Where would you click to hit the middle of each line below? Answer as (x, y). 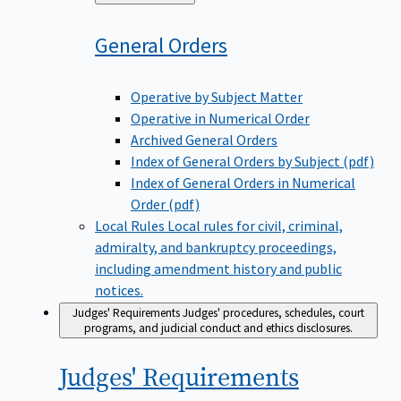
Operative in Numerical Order (220, 118)
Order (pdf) (165, 204)
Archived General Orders (204, 139)
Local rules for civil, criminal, (255, 225)
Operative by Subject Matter (217, 96)
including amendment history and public (218, 268)
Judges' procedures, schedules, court (273, 312)
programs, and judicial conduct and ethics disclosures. (218, 328)
